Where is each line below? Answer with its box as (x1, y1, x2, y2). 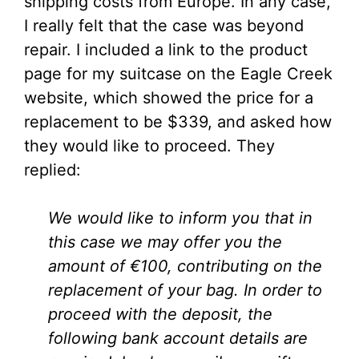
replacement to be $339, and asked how (24, 112, 332, 132)
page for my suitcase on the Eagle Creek (24, 64, 333, 84)
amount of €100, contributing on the (48, 256, 322, 276)
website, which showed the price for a (24, 88, 313, 108)
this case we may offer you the (48, 232, 282, 252)
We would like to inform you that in (48, 208, 313, 228)
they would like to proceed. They (24, 136, 275, 156)
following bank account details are (48, 329, 308, 349)
